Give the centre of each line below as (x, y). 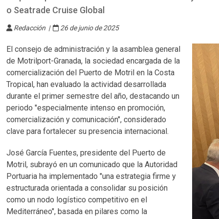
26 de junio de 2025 (89, 28)
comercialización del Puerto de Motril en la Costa (91, 73)
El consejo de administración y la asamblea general (94, 49)
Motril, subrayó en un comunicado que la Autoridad (92, 164)
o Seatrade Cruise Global (56, 10)
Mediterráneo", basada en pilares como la (77, 211)
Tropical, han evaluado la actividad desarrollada (87, 84)
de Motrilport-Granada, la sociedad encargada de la (93, 61)
